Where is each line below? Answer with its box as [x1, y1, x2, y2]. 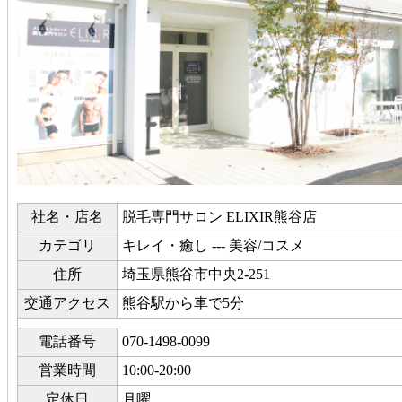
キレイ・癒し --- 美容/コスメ [122, 238, 304, 254]
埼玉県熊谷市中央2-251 [122, 267, 270, 283]
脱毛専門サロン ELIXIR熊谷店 [122, 209, 317, 225]
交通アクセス [24, 295, 110, 311]
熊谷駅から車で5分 [122, 295, 244, 311]
